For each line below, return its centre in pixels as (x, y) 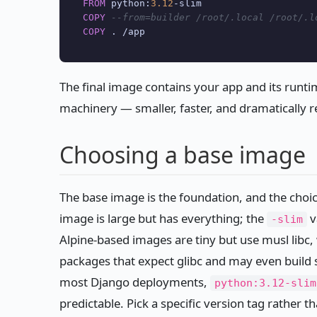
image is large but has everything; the (163, 219)
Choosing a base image (183, 155)
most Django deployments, (135, 282)
